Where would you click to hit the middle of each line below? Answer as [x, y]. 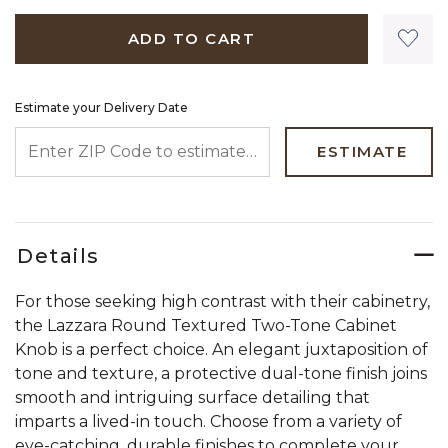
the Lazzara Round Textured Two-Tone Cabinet [206, 325]
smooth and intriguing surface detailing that [192, 397]
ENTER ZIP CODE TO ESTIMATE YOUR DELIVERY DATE [224, 136]
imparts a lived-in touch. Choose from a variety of [208, 421]
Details [58, 255]
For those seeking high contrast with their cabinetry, [222, 301]
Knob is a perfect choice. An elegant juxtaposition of [221, 349]
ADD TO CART [191, 38]
